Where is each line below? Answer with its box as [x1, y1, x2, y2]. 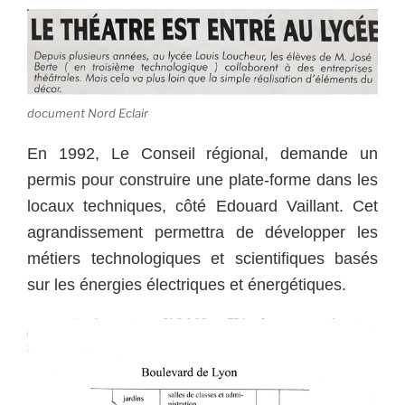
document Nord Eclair [27, 106, 148, 121]
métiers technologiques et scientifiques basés [27, 249, 378, 268]
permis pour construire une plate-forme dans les [27, 170, 378, 189]
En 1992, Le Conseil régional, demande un [27, 144, 378, 163]
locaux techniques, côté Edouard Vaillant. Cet [27, 196, 378, 215]
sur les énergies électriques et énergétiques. [27, 275, 346, 294]
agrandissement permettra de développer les [27, 222, 378, 241]
